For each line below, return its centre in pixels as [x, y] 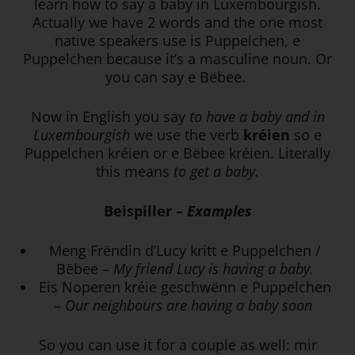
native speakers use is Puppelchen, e [177, 41]
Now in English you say [110, 117]
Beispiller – [145, 211]
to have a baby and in [257, 117]
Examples [219, 211]
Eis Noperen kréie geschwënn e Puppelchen [185, 287]
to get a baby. [216, 172]
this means [135, 172]
